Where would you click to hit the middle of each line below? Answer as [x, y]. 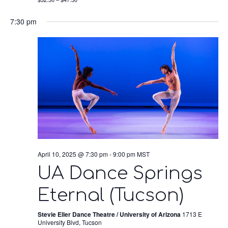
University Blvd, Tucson [69, 222]
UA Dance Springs [120, 173]
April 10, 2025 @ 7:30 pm [73, 154]
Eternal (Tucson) [110, 195]
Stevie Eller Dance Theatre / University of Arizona [110, 214]
